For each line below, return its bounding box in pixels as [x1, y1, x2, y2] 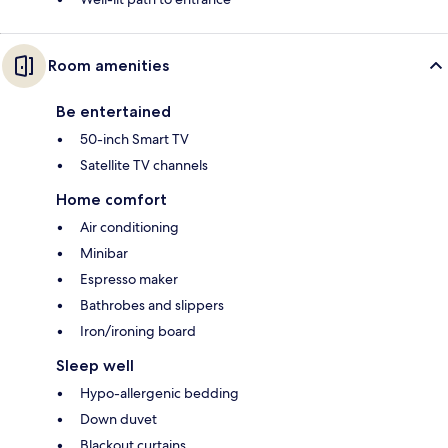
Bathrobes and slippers [80, 295, 224, 314]
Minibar [80, 243, 128, 262]
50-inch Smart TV [80, 129, 189, 148]
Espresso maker [80, 269, 178, 288]
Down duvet [80, 409, 157, 428]
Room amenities [48, 55, 169, 75]
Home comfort [56, 189, 167, 209]
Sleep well [56, 355, 134, 375]
